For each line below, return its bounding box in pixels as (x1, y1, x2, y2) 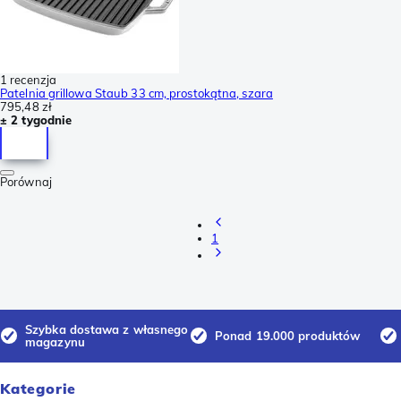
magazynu (25, 335, 85, 350)
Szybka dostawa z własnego (25, 322, 189, 337)
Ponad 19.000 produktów (215, 328, 361, 344)
